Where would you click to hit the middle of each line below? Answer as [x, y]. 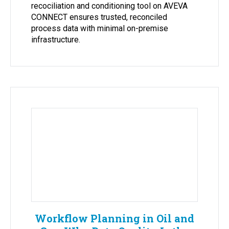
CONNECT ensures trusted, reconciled [99, 17]
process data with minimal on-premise [100, 29]
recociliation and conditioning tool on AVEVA [109, 6]
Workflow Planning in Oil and [114, 219]
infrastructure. [56, 40]
